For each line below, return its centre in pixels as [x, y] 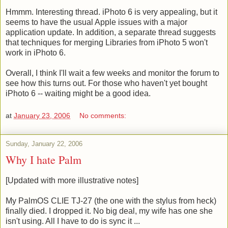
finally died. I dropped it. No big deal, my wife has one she [109, 211]
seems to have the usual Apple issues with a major [96, 22]
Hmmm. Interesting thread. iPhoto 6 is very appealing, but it [111, 12]
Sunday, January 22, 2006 [44, 144]
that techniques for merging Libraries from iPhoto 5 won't [107, 43]
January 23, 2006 [42, 115]
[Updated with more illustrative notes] [72, 180]
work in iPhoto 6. [36, 53]
